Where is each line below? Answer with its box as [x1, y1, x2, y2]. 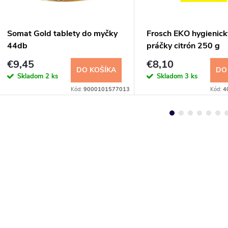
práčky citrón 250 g [147, 40, 220, 51]
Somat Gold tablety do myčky [7, 27, 118, 39]
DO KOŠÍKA [76, 65, 116, 75]
